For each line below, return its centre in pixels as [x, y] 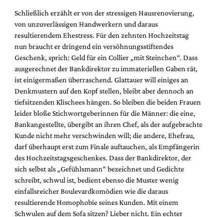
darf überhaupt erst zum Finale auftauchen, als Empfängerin [107, 147]
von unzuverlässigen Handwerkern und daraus [86, 24]
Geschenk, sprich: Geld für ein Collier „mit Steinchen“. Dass [106, 58]
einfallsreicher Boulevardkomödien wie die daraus [91, 191]
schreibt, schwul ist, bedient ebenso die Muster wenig [97, 180]
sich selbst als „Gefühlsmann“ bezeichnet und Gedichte [99, 169]
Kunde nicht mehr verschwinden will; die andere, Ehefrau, [105, 136]
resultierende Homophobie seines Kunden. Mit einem [96, 202]
